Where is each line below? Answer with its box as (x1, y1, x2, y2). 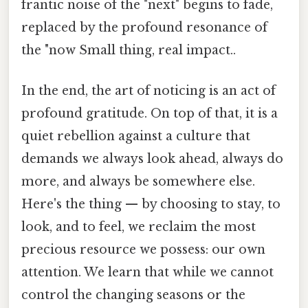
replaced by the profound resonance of (21, 19, 267, 35)
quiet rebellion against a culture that (21, 129, 250, 144)
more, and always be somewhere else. (21, 174, 255, 190)
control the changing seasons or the (21, 287, 245, 303)
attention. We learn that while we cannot (21, 265, 274, 280)
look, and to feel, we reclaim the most (21, 219, 256, 235)
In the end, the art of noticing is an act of (21, 83, 276, 99)
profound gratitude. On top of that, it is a (21, 106, 278, 122)
